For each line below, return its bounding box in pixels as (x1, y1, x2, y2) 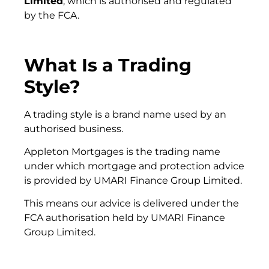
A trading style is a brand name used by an (24, 108, 226, 120)
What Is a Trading (24, 53, 192, 76)
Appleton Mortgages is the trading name (24, 146, 220, 157)
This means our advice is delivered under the (24, 198, 239, 210)
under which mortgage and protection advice (24, 160, 244, 172)
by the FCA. (24, 9, 79, 21)
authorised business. (24, 122, 123, 134)
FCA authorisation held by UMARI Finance (24, 212, 225, 224)
